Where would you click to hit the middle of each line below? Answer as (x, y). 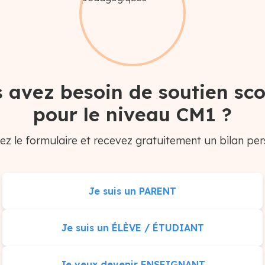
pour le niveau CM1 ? (132, 114)
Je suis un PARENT (132, 191)
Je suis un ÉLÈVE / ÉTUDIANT (132, 227)
